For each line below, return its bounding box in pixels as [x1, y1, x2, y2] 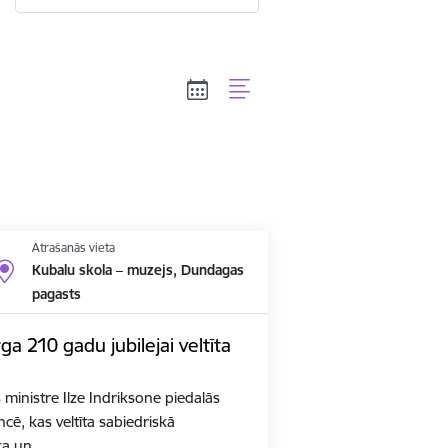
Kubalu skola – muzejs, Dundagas [31, 260, 244, 279]
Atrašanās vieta [31, 239, 115, 255]
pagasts [31, 284, 81, 303]
